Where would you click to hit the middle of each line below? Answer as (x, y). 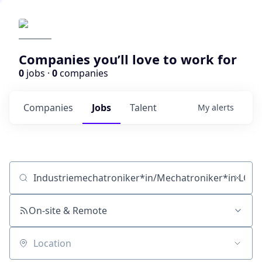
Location (28, 249)
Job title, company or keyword (75, 183)
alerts (223, 107)
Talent (143, 108)
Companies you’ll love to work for (128, 59)
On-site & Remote (68, 211)
